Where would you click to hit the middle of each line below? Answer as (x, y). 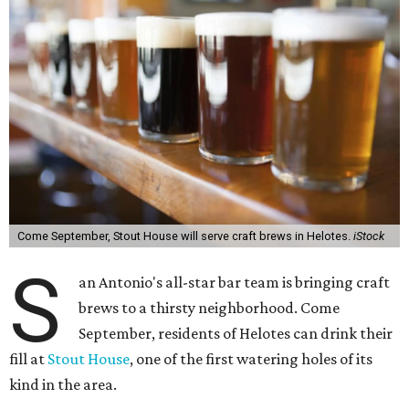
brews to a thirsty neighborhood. (189, 308)
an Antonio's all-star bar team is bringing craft (235, 282)
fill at (28, 359)
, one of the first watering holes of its (251, 359)
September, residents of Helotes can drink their (236, 333)
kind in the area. (63, 384)
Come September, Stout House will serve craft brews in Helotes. (185, 236)
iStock (368, 236)
